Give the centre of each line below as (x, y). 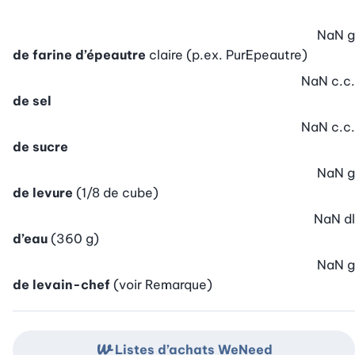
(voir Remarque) (163, 285)
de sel (32, 101)
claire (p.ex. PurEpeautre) (228, 55)
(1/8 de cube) (117, 193)
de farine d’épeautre (79, 55)
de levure (43, 193)
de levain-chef (61, 285)
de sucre (40, 147)
